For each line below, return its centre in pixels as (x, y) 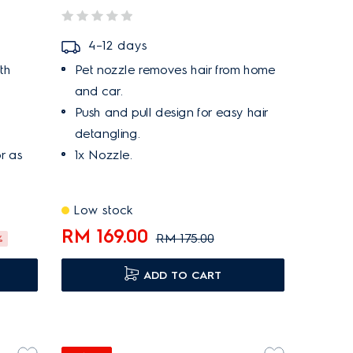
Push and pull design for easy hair (171, 112)
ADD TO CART (183, 275)
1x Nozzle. (103, 155)
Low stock (103, 210)
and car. (98, 91)
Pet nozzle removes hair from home (175, 70)
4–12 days (117, 45)
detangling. (107, 134)
